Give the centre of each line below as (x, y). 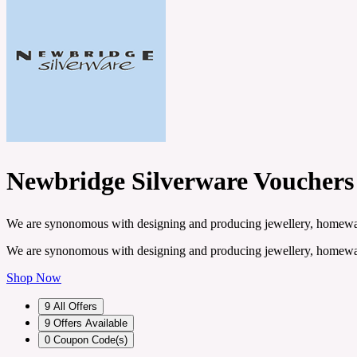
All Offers (75, 307)
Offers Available (90, 324)
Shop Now (34, 278)
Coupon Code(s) (90, 340)
